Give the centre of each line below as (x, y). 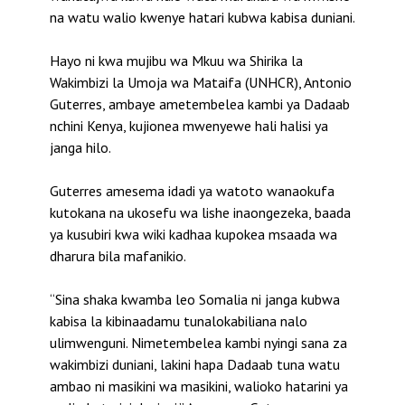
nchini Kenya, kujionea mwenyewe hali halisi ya (189, 126)
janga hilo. (80, 148)
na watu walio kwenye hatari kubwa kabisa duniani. (202, 18)
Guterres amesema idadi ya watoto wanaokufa (192, 191)
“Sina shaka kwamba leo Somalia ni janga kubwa (195, 300)
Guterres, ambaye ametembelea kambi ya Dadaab (200, 104)
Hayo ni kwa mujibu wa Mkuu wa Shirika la (176, 61)
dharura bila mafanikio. (118, 256)
